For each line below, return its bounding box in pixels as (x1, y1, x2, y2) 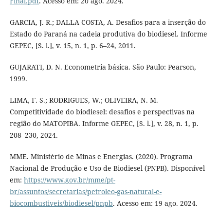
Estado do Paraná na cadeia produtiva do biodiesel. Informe (9, 29, 207, 38)
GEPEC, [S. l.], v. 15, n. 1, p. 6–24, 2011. (9, 40, 136, 50)
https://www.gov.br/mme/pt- (23, 175, 115, 184)
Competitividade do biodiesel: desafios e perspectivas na (9, 107, 195, 116)
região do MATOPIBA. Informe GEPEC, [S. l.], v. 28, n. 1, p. (9, 118, 199, 128)
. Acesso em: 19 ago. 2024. (112, 198, 198, 208)
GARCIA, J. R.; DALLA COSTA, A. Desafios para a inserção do (9, 17, 206, 27)
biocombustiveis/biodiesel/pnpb (9, 198, 113, 208)
